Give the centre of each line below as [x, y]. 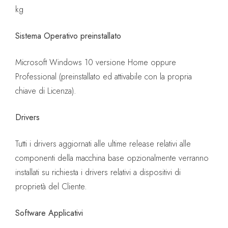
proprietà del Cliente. [51, 187]
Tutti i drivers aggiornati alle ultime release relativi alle [103, 144]
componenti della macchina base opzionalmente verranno [112, 158]
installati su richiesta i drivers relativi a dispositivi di [98, 173]
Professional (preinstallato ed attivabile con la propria [104, 77]
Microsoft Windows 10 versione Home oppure [96, 63]
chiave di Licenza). [46, 91]
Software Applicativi [49, 213]
